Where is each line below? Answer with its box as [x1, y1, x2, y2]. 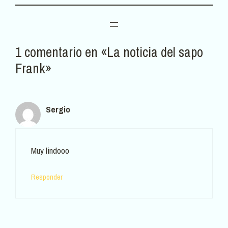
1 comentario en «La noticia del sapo [15, 42, 203, 61]
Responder [31, 172, 63, 182]
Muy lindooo [31, 145, 69, 157]
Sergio [46, 103, 70, 115]
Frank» [15, 59, 51, 77]
